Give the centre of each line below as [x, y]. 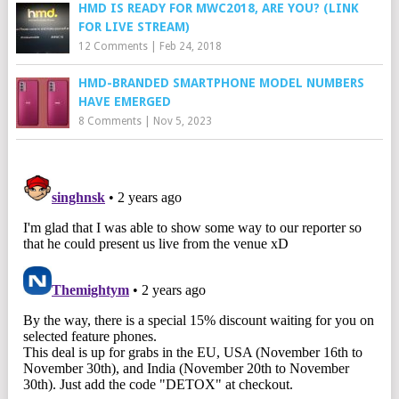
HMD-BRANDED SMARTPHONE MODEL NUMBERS [221, 82]
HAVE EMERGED [124, 101]
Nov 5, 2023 [182, 121]
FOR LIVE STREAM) [134, 26]
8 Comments [110, 121]
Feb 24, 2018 [190, 46]
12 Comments [113, 46]
